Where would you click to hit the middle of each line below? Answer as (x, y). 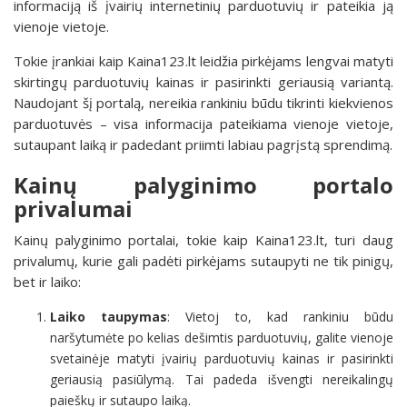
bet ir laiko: (47, 281)
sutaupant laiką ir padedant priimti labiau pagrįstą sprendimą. (203, 144)
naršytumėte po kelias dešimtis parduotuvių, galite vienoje (222, 337)
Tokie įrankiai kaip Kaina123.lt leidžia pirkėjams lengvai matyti (203, 60)
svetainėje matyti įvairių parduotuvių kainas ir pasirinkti (222, 358)
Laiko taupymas (109, 316)
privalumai (73, 208)
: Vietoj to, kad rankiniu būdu (281, 316)
